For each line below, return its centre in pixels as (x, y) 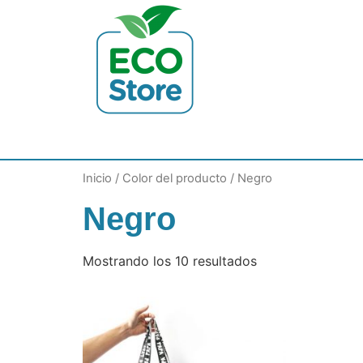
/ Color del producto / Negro (192, 178)
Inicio (97, 178)
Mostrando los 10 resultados (170, 261)
